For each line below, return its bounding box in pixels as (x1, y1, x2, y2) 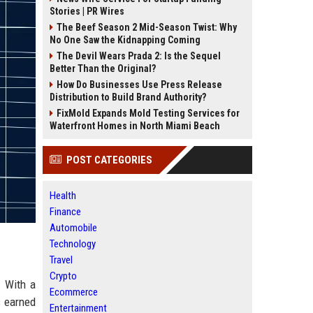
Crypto (50, 270, 77, 282)
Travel (50, 254, 73, 266)
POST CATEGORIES (66, 154, 152, 166)
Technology (50, 238, 96, 250)
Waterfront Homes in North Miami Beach (50, 120, 220, 131)
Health (50, 189, 76, 202)
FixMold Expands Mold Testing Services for (57, 108, 240, 119)
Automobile (50, 221, 97, 234)
